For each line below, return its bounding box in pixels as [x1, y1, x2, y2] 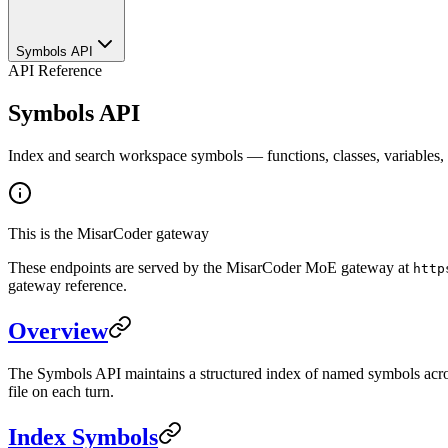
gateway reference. [8, 276, 127, 294]
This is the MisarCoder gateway [8, 224, 209, 242]
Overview [8, 317, 108, 344]
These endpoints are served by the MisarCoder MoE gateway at [8, 258, 413, 276]
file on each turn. [8, 382, 114, 400]
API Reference [8, 62, 102, 79]
